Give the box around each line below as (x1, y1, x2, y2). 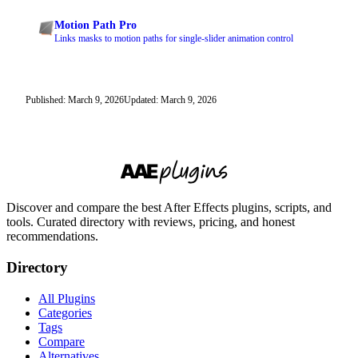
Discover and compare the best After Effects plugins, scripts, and (6, 201, 332, 215)
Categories (38, 305, 92, 320)
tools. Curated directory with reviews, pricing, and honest (6, 215, 295, 229)
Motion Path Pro (54, 19, 137, 32)
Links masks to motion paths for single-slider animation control (54, 33, 293, 45)
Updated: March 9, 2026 (124, 94, 217, 106)
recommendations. (6, 229, 98, 244)
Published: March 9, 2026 (26, 94, 124, 106)
